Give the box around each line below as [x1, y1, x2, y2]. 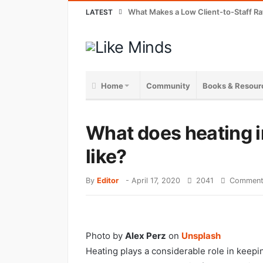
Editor [97, 176, 119, 185]
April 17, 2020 [131, 176, 180, 185]
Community [146, 80, 190, 90]
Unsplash [181, 230, 221, 241]
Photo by [86, 230, 125, 241]
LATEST [86, 8, 113, 16]
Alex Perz [125, 230, 166, 241]
